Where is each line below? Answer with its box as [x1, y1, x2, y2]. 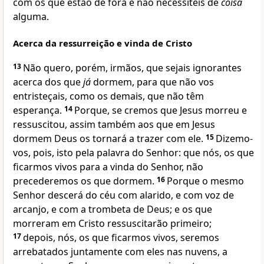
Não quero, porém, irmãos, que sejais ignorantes [23, 61, 242, 75]
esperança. [13, 104, 64, 117]
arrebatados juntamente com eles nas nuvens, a [13, 245, 227, 259]
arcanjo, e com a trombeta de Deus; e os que [13, 203, 212, 216]
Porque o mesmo [167, 174, 244, 188]
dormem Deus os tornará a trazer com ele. [13, 132, 206, 146]
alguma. [13, 10, 49, 24]
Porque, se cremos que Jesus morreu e [74, 104, 247, 117]
